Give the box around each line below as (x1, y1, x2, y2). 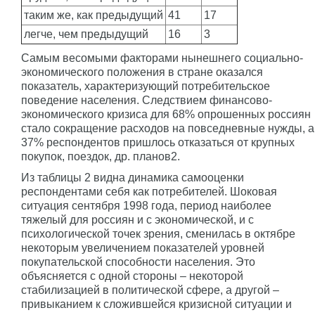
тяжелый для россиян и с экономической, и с (21, 214, 254, 226)
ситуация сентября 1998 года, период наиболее (21, 200, 271, 212)
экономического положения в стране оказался (21, 66, 263, 78)
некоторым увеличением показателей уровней (21, 242, 264, 254)
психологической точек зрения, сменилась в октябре (21, 228, 295, 240)
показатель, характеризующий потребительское (21, 80, 270, 92)
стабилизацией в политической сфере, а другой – (21, 284, 279, 296)
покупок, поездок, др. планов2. (21, 150, 180, 162)
